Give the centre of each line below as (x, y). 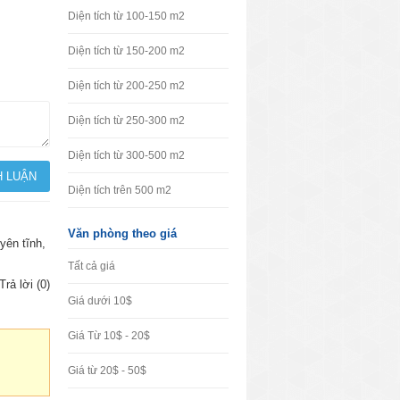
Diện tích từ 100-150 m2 (126, 16)
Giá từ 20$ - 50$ (107, 371)
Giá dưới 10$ (100, 301)
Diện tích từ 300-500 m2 (126, 155)
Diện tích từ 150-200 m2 (126, 51)
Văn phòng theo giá (122, 233)
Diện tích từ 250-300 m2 (126, 121)
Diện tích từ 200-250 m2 (126, 86)
